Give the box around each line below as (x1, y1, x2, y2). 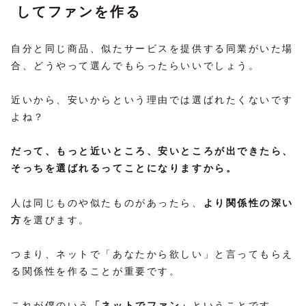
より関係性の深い (203, 197, 294, 208)
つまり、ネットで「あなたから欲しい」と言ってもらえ (11, 248, 294, 260)
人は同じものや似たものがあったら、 (11, 197, 204, 208)
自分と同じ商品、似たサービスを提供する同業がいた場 (11, 42, 294, 54)
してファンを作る (16, 3, 141, 19)
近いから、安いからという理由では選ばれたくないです (11, 94, 294, 106)
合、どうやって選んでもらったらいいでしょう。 (11, 59, 260, 71)
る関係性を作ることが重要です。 (11, 265, 181, 277)
